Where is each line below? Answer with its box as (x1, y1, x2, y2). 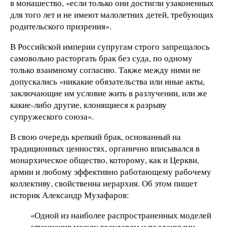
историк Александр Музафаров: (10, 188, 129, 201)
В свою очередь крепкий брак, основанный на (10, 130, 181, 142)
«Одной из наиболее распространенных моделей (30, 209, 211, 221)
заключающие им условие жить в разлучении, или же (10, 87, 207, 99)
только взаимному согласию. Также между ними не (10, 64, 201, 76)
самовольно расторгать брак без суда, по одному (10, 52, 193, 64)
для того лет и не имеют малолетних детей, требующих (10, 9, 214, 21)
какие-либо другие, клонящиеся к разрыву (10, 99, 167, 111)
